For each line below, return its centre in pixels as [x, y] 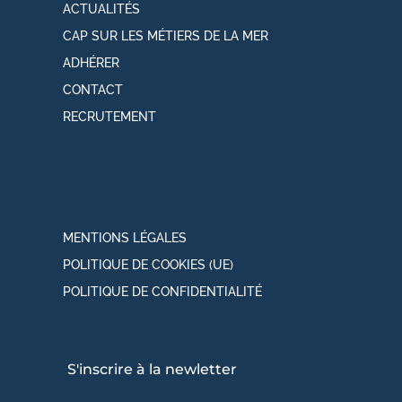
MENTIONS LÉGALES [125, 238]
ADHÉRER [91, 62]
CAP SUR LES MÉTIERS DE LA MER [166, 35]
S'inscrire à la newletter [152, 369]
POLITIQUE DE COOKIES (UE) [148, 265]
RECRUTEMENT [109, 116]
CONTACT [93, 89]
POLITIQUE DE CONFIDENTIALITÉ [162, 292]
